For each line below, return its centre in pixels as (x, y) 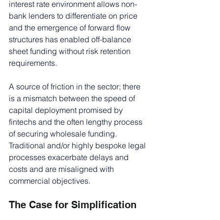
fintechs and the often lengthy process (77, 122)
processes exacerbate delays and (70, 157)
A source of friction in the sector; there (76, 86)
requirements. (33, 63)
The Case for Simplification (73, 205)
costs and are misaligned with (62, 169)
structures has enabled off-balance (71, 39)
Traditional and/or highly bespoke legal (78, 145)
